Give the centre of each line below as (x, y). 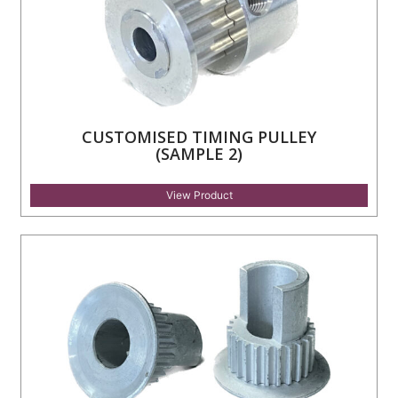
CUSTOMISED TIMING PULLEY (199, 136)
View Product (199, 195)
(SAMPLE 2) (199, 153)
